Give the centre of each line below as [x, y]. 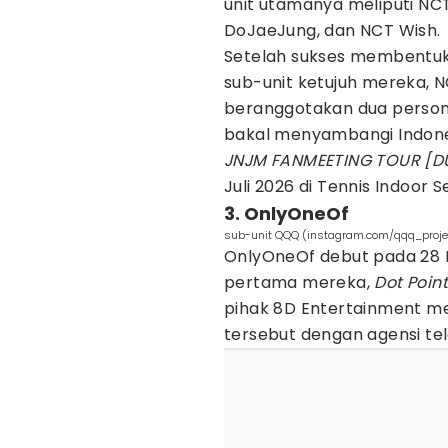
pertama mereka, [299, 282]
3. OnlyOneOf [286, 213]
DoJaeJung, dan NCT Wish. [332, 30]
